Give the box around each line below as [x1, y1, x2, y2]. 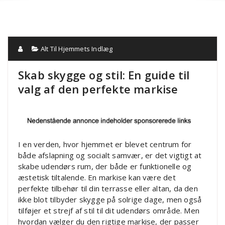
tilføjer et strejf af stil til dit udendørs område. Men [18, 205, 200, 216]
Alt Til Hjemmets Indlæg [40, 44, 113, 54]
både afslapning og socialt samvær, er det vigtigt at [18, 150, 202, 161]
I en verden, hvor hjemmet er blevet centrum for [18, 139, 192, 150]
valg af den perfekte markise [18, 81, 178, 97]
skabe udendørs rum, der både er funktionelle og [18, 161, 192, 172]
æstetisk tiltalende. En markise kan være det [18, 172, 176, 183]
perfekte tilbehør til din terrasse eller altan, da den [18, 183, 198, 194]
